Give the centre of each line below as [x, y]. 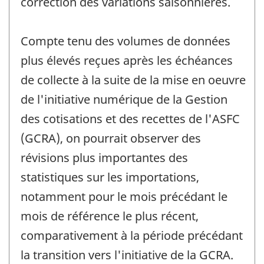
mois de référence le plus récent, [110, 216]
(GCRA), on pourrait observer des [111, 138]
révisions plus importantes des [104, 157]
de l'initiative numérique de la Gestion [124, 99]
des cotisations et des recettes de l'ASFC [130, 118]
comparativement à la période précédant [132, 235]
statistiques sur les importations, [110, 177]
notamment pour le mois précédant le [124, 196]
